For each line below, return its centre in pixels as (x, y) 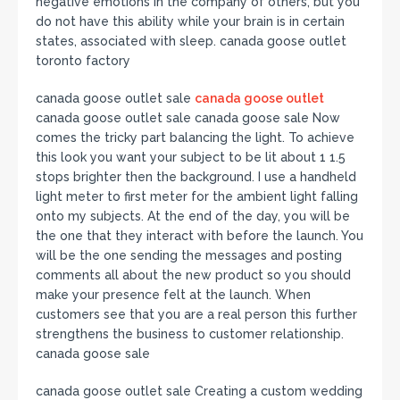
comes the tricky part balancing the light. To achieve (195, 137)
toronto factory (83, 60)
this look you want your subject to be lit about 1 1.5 (191, 157)
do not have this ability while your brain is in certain (190, 21)
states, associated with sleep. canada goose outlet (191, 41)
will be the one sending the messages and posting (189, 255)
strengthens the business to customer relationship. (190, 333)
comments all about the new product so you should (193, 275)
